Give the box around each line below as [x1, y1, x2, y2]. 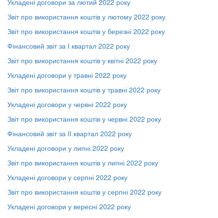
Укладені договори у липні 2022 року [7, 143, 124, 153]
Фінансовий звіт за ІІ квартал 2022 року [7, 128, 132, 138]
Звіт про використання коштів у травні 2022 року [7, 85, 161, 94]
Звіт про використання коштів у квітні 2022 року [7, 55, 157, 65]
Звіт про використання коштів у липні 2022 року [7, 158, 158, 167]
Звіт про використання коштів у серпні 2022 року [7, 187, 162, 197]
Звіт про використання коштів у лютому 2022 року [7, 12, 165, 21]
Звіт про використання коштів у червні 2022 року [7, 114, 161, 124]
